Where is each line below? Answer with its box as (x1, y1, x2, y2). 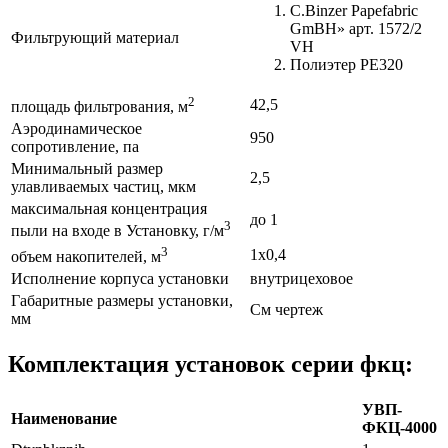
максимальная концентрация (11, 199, 207, 217)
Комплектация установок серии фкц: (8, 350, 413, 377)
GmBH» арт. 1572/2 (290, 19, 422, 37)
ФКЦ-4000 (362, 418, 437, 436)
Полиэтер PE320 (290, 55, 403, 73)
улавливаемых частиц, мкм (11, 177, 196, 195)
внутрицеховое (250, 269, 353, 287)
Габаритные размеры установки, (11, 291, 233, 309)
